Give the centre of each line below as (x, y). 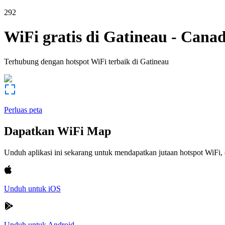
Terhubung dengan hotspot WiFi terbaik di (71, 61)
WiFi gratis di (52, 37)
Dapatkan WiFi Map (58, 131)
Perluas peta (23, 109)
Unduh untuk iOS (32, 188)
